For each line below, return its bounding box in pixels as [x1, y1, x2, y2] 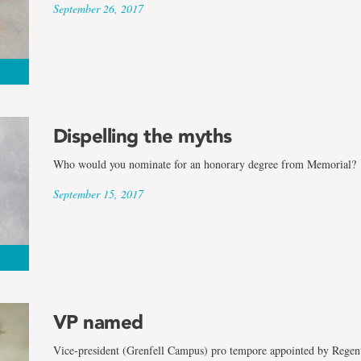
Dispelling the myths [52, 124, 232, 148]
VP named [52, 309, 143, 334]
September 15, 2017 [52, 186, 143, 202]
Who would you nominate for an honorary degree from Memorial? [52, 156, 356, 172]
